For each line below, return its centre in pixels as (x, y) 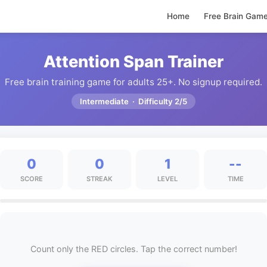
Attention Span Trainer (133, 62)
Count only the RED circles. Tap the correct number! (133, 249)
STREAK (100, 179)
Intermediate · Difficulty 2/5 (133, 101)
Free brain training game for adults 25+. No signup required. (133, 82)
